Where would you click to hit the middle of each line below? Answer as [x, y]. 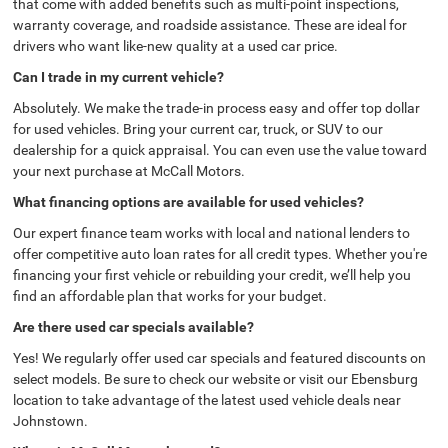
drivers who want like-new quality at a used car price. [176, 46]
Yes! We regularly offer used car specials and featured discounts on [220, 358]
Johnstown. [51, 421]
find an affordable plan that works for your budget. [170, 296]
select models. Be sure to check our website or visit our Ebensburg [216, 379]
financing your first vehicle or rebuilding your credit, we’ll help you [212, 275]
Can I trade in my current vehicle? [119, 77]
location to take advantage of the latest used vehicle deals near [207, 400]
